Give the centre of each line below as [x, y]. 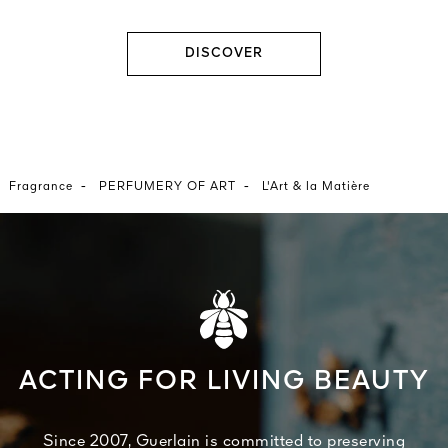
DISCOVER [223, 53]
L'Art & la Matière [316, 186]
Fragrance [41, 186]
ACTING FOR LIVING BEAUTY [224, 382]
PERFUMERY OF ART [167, 186]
